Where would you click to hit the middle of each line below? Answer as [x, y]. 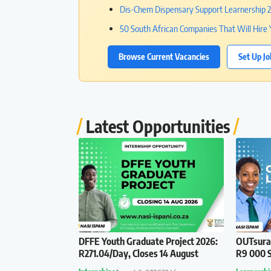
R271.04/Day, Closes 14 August [139, 253]
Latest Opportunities [158, 126]
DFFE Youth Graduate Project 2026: [148, 241]
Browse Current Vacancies [164, 57]
